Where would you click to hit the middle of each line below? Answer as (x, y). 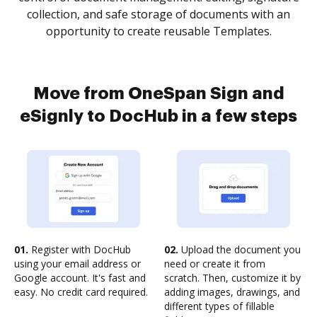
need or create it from (215, 264)
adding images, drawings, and (232, 292)
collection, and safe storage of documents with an (158, 14)
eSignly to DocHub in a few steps (158, 116)
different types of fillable (219, 306)
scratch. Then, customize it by (232, 278)
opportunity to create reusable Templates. (158, 31)
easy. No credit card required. (81, 292)
